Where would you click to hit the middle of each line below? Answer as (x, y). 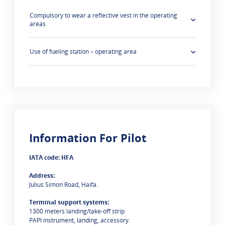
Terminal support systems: (69, 202)
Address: (42, 175)
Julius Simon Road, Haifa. (64, 184)
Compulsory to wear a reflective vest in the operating (104, 16)
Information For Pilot (88, 138)
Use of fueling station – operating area (83, 52)
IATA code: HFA (51, 158)
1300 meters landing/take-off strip (77, 211)
